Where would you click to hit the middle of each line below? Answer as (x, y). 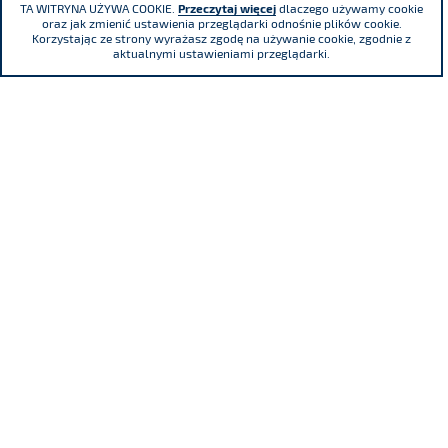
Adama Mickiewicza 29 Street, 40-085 (189, 386)
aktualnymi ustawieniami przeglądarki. (221, 53)
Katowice (58, 416)
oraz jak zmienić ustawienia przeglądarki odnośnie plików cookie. (221, 23)
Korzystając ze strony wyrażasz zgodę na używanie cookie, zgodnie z (221, 38)
